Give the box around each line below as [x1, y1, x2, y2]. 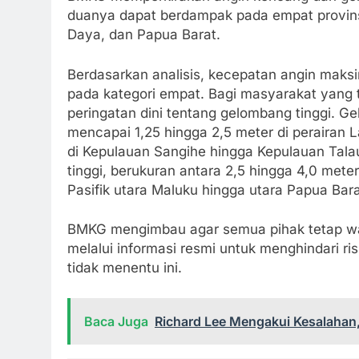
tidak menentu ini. [67, 260, 182, 276]
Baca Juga [84, 313, 148, 329]
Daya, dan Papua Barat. [67, 26, 220, 42]
